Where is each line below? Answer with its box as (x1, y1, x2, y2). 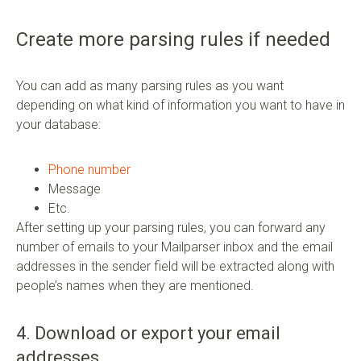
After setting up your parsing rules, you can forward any (16, 219, 326, 235)
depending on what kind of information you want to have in (16, 97, 345, 113)
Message (48, 180, 101, 197)
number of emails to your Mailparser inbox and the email (16, 239, 333, 255)
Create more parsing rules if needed (16, 27, 330, 51)
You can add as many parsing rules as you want (16, 77, 284, 93)
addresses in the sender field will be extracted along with (16, 258, 334, 274)
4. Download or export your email (16, 322, 280, 343)
